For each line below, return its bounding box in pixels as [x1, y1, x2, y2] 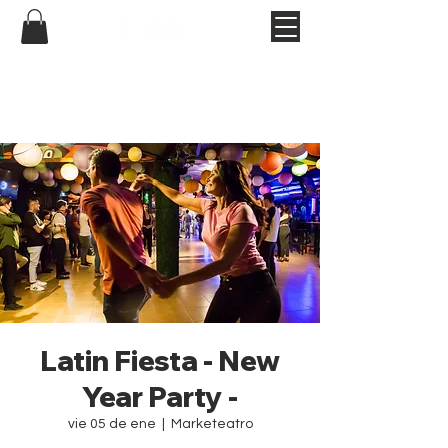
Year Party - [82, 378, 238, 414]
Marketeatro [170, 416, 253, 431]
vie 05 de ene [67, 416, 156, 431]
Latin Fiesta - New [40, 342, 280, 378]
